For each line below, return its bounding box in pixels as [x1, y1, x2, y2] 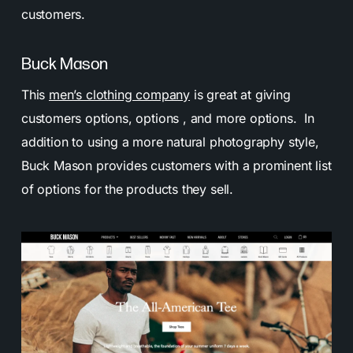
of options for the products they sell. [20, 180, 234, 197]
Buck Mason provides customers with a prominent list [20, 157, 332, 173]
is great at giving [190, 86, 291, 102]
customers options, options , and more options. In [20, 110, 314, 126]
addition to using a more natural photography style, [20, 133, 319, 150]
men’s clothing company [48, 86, 191, 102]
